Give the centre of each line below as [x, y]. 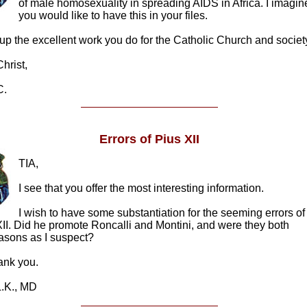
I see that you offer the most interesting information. [141, 188]
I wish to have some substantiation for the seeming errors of [162, 213]
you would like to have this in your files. [113, 15]
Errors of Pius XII [149, 139]
